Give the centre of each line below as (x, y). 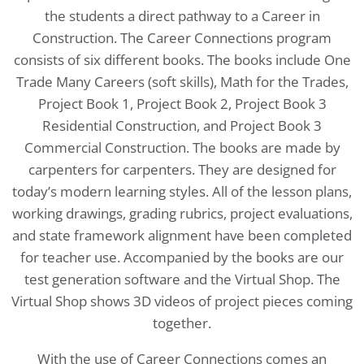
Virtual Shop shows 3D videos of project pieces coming (182, 301)
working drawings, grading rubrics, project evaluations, (182, 213)
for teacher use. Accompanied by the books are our (182, 257)
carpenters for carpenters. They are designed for (182, 169)
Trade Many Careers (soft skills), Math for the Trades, (182, 81)
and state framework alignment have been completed (182, 235)
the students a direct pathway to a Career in (182, 15)
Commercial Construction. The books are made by (182, 147)
